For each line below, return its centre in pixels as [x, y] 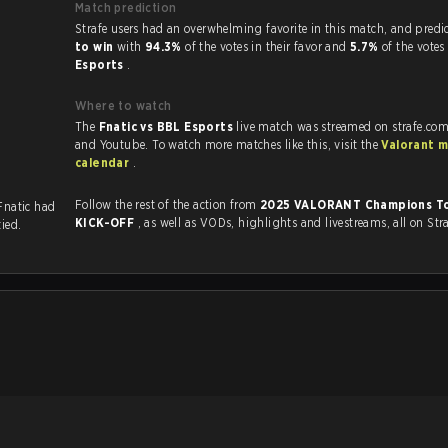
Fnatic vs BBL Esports [167, 126]
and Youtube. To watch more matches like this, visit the [358, 144]
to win [96, 46]
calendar [104, 162]
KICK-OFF [106, 222]
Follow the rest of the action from [167, 204]
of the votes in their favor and [267, 46]
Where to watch [123, 105]
